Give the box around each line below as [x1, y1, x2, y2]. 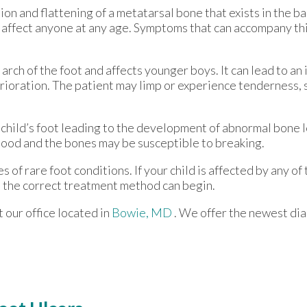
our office [5, 205, 56, 221]
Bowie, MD [112, 205, 172, 221]
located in [56, 205, 112, 221]
